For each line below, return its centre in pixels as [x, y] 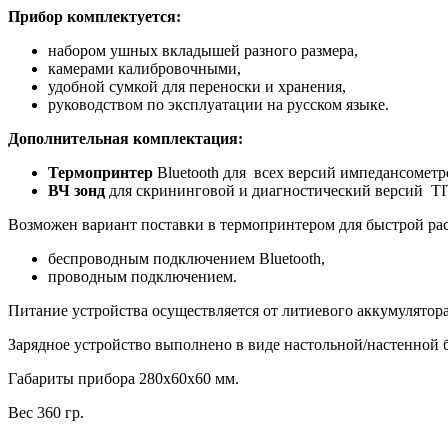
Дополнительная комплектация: [125, 138]
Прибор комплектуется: [94, 16]
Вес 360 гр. [46, 412]
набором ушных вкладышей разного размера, [203, 50]
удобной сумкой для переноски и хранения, [197, 86]
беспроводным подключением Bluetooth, [186, 258]
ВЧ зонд [76, 190]
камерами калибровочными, [144, 68]
